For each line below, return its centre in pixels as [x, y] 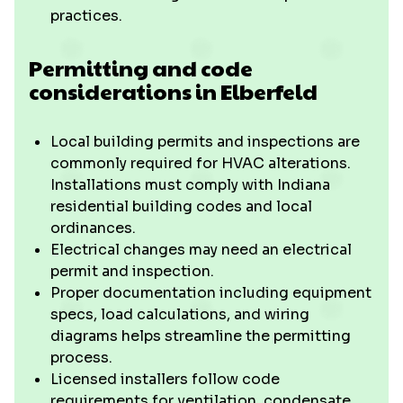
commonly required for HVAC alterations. [201, 163]
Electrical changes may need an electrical [201, 250]
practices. [86, 16]
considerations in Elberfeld [173, 91]
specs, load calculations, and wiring [180, 314]
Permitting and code [141, 67]
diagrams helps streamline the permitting [201, 336]
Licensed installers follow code [165, 379]
